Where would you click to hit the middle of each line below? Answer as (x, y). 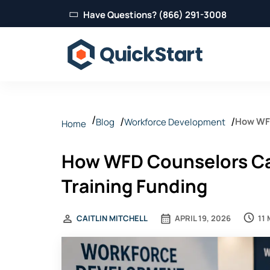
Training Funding (134, 186)
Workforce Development (175, 122)
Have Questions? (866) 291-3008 (155, 14)
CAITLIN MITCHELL (112, 218)
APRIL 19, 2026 (203, 218)
